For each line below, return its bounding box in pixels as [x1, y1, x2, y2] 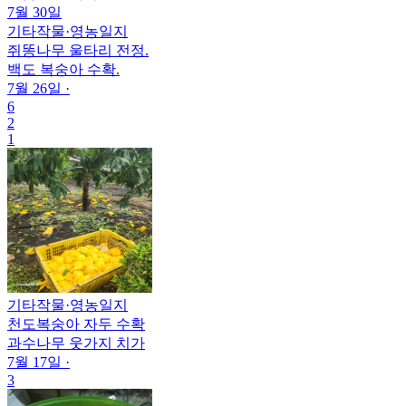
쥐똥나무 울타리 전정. [7, 42, 149, 58]
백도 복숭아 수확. [7, 61, 120, 77]
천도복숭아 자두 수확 [7, 315, 145, 332]
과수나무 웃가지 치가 [7, 334, 145, 351]
